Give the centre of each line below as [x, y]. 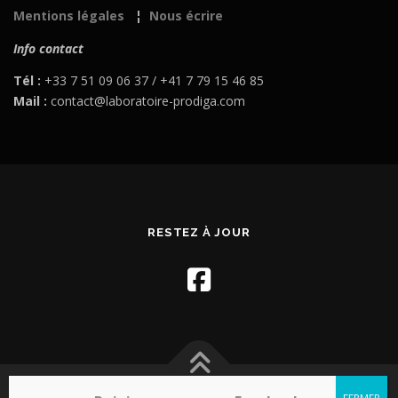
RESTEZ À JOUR [199, 233]
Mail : [30, 100]
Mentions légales [69, 16]
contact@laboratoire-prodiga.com [146, 100]
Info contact [48, 48]
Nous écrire [186, 16]
